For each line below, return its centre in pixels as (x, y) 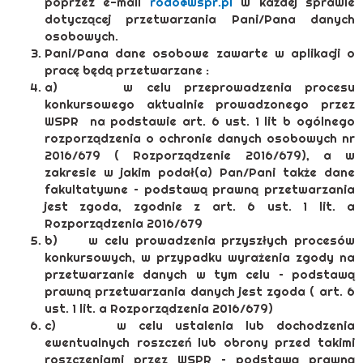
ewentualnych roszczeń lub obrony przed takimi (200, 343)
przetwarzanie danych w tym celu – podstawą (200, 275)
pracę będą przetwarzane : (127, 70)
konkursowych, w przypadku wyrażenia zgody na (200, 258)
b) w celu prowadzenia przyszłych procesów (200, 241)
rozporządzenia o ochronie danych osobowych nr (200, 139)
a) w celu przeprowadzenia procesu (200, 88)
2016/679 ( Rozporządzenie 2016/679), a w (200, 156)
